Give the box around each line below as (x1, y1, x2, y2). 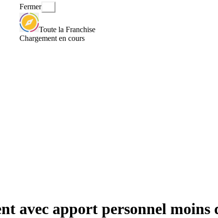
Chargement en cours (19, 34, 85, 42)
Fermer (19, 2, 41, 11)
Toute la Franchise (39, 25, 95, 34)
